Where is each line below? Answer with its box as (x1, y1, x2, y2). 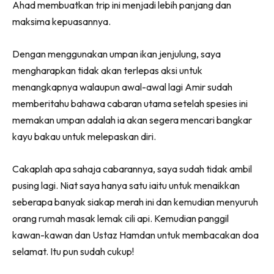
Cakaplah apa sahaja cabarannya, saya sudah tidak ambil (12, 163, 252, 176)
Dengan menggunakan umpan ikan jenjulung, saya (12, 48, 221, 61)
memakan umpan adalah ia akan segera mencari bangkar (12, 114, 252, 127)
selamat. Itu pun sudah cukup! (12, 245, 134, 258)
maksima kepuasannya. (12, 15, 111, 28)
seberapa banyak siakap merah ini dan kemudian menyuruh (12, 196, 258, 209)
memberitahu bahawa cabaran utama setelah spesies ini (12, 97, 248, 110)
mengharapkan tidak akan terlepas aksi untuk (12, 64, 202, 77)
